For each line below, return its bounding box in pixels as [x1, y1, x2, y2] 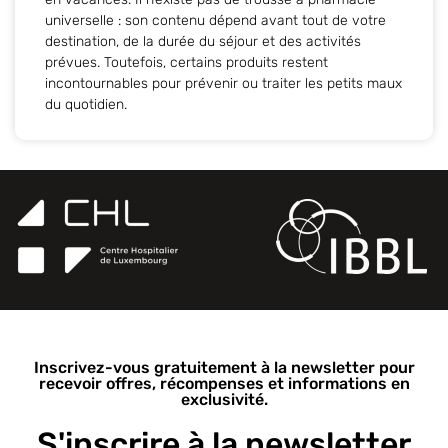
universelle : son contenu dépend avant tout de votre [45, 11, 386, 29]
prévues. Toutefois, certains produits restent [45, 53, 328, 71]
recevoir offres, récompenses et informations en [38, 373, 410, 393]
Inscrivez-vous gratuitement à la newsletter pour [33, 357, 415, 377]
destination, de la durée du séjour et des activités [45, 32, 361, 50]
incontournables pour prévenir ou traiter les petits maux [45, 74, 402, 92]
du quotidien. [45, 95, 127, 113]
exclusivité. [180, 389, 268, 409]
